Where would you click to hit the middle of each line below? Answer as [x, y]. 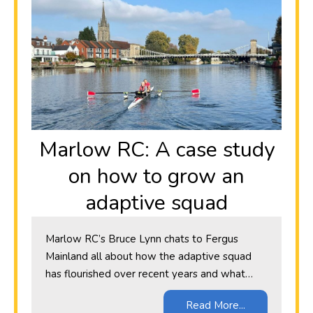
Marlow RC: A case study [156, 150]
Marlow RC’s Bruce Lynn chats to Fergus [142, 239]
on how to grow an [156, 177]
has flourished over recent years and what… [149, 274]
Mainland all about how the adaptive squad [148, 257]
